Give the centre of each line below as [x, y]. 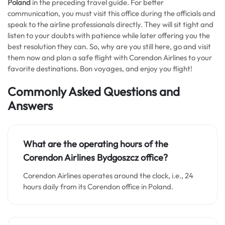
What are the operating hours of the [96, 144]
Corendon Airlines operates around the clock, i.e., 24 [108, 176]
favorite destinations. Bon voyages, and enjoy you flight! [100, 69]
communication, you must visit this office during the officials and [111, 13]
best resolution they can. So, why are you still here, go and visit [109, 46]
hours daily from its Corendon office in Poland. [99, 187]
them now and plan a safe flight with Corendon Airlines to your [110, 58]
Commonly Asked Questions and [94, 91]
